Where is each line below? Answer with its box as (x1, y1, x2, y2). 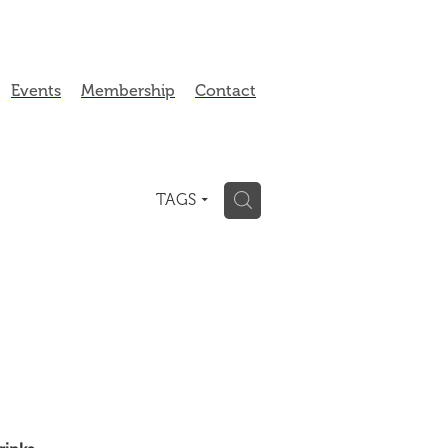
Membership (81, 82, 175, 100)
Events (11, 82, 61, 100)
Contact (195, 82, 256, 100)
